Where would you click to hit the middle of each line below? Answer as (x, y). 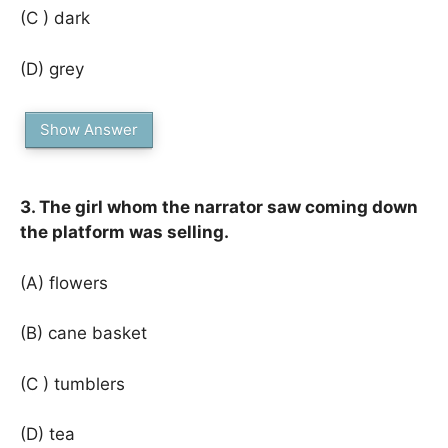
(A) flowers (64, 282)
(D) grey (52, 68)
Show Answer (89, 129)
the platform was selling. (124, 232)
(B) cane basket (83, 333)
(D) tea (47, 434)
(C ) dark (55, 18)
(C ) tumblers (72, 383)
